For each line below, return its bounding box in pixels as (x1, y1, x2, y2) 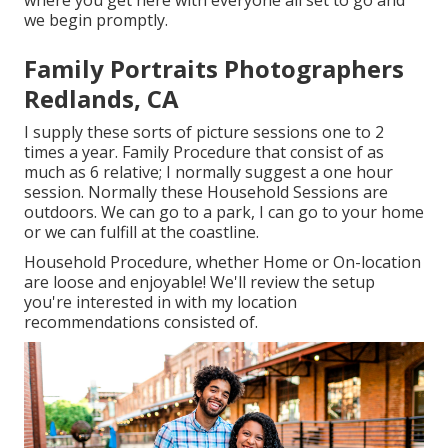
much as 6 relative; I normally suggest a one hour (24, 160, 393, 183)
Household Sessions (207, 180, 359, 203)
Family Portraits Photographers (24, 51, 404, 85)
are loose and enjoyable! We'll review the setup (24, 270, 375, 293)
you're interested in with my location (24, 290, 297, 313)
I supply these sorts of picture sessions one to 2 (24, 120, 384, 143)
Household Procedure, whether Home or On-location (24, 250, 421, 273)
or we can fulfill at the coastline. (24, 220, 259, 243)
